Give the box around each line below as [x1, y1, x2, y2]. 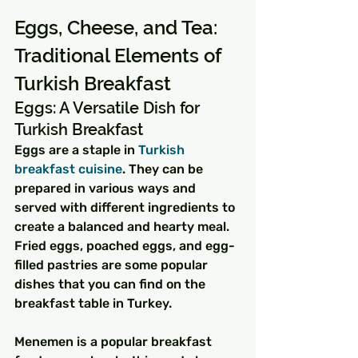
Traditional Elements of [14, 43, 226, 67]
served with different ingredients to [14, 199, 238, 215]
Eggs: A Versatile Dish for [14, 97, 204, 117]
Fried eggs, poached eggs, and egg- [14, 237, 235, 253]
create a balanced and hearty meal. [14, 218, 233, 234]
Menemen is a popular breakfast [14, 333, 215, 349]
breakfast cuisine [14, 161, 122, 177]
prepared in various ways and [14, 180, 199, 196]
